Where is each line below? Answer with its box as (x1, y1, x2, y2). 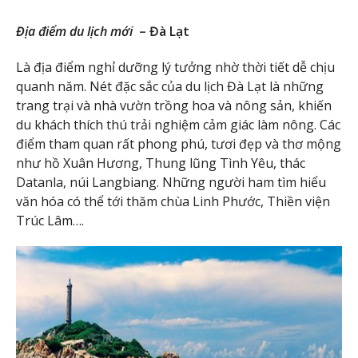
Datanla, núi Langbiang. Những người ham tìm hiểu (16, 173, 326, 191)
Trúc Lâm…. (16, 211, 84, 229)
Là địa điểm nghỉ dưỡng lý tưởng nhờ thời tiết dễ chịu (16, 58, 335, 76)
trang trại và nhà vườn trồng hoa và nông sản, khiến (16, 96, 332, 114)
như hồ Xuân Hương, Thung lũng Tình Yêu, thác (16, 153, 305, 172)
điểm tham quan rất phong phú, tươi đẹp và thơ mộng (16, 134, 341, 153)
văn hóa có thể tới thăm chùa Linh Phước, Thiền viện (16, 192, 330, 210)
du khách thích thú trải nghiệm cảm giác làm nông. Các (16, 115, 340, 133)
